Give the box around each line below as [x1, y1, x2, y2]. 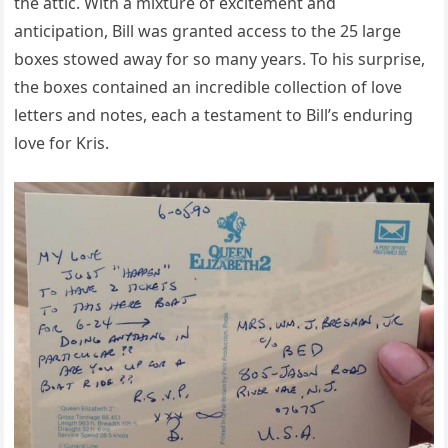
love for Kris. [14, 131, 110, 154]
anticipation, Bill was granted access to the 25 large [14, 19, 402, 42]
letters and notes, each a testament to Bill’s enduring [14, 103, 414, 126]
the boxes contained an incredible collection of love [14, 75, 403, 98]
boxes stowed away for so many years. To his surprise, [14, 47, 426, 70]
